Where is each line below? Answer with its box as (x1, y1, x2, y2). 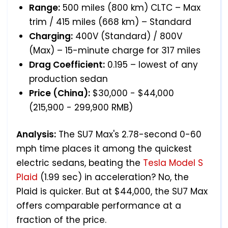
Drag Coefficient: (29, 59, 105, 71)
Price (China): (29, 87, 90, 100)
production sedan (29, 73, 108, 85)
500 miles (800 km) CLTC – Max (60, 2, 201, 14)
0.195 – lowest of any (105, 59, 198, 71)
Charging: (29, 30, 73, 43)
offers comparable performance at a (16, 199, 181, 212)
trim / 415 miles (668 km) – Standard (29, 16, 191, 28)
